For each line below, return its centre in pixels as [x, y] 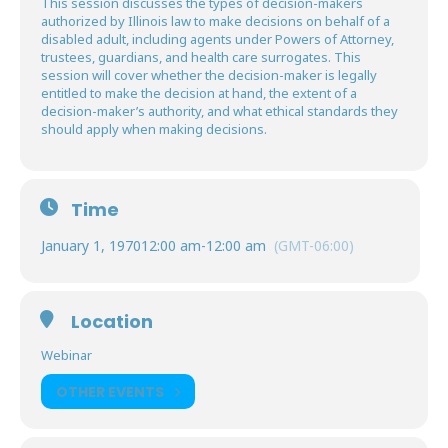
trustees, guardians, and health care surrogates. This [201, 57]
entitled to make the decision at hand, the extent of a [199, 93]
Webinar [66, 355]
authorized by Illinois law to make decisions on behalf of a [215, 21]
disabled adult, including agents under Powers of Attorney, [217, 39]
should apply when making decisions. [154, 129]
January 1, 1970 [91, 246]
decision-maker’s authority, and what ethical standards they [219, 111]
